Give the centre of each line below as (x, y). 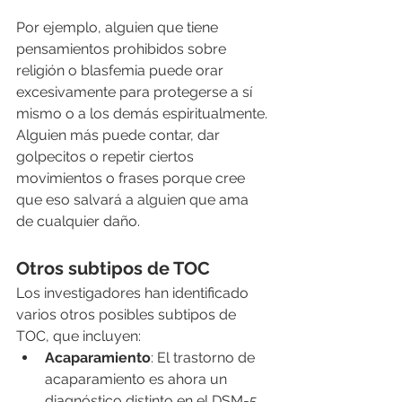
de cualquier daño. (78, 221)
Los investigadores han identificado (134, 293)
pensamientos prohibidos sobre (123, 48)
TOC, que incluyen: (79, 336)
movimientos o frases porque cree (132, 178)
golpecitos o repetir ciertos (107, 156)
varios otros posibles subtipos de (128, 314)
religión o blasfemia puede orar (122, 70)
